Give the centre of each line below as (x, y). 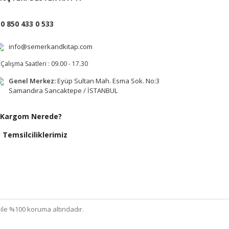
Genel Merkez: (32, 81)
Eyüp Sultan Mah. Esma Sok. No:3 (108, 81)
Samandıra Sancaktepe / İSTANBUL (63, 90)
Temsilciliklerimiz (35, 134)
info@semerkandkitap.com (51, 46)
